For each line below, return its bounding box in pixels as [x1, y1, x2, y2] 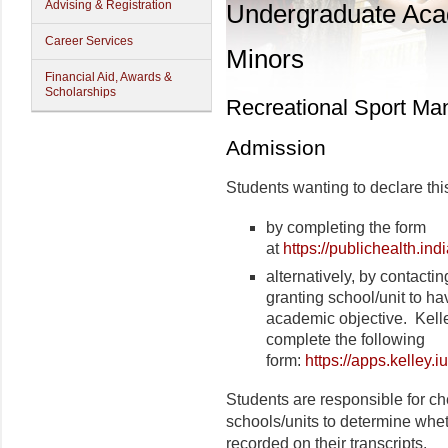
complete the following [266, 330, 425, 348]
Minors [226, 44, 304, 74]
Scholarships [45, 85, 116, 99]
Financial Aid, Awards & [45, 70, 172, 84]
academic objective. [266, 309, 415, 327]
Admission [226, 136, 326, 160]
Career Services [45, 34, 133, 48]
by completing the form [266, 219, 426, 236]
